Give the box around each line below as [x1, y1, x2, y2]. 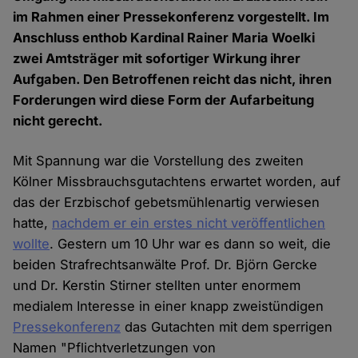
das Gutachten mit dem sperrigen [121, 319, 333, 336]
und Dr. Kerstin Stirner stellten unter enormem [13, 277, 301, 294]
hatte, [13, 215, 53, 232]
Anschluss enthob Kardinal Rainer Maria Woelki [13, 30, 316, 46]
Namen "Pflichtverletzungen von [13, 340, 217, 356]
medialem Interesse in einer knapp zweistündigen [13, 298, 324, 315]
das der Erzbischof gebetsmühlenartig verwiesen [13, 194, 320, 211]
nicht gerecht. [13, 113, 104, 129]
